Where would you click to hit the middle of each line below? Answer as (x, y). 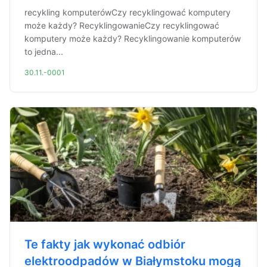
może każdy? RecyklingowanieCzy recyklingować (122, 25)
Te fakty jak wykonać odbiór (105, 244)
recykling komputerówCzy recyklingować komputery (128, 12)
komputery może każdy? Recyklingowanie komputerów (133, 38)
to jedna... (44, 52)
